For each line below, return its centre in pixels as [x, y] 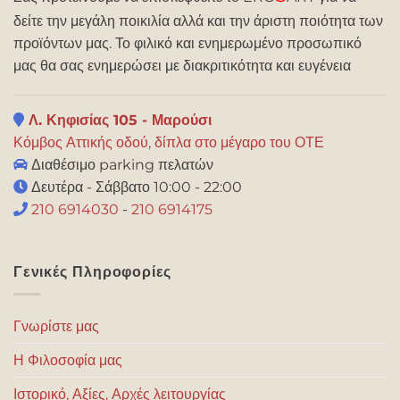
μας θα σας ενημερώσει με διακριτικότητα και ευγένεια [182, 65]
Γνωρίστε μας [56, 326]
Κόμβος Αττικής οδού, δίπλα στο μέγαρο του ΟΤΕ [169, 143]
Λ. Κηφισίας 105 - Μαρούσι [118, 121]
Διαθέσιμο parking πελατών [121, 165]
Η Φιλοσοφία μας [68, 360]
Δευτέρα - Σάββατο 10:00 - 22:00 [135, 187]
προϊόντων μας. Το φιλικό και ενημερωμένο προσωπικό [187, 43]
